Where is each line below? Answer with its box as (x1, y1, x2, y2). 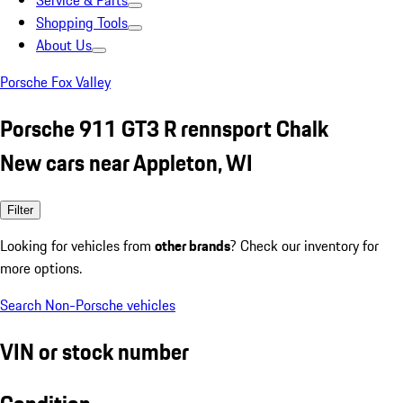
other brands (155, 234, 230, 256)
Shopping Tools (36, 12, 128, 33)
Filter (7, 202, 33, 217)
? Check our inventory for (230, 234, 379, 256)
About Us (36, 34, 92, 56)
